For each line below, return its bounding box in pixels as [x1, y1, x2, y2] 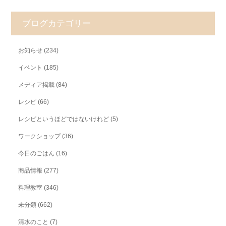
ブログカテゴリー [22, 18, 91, 28]
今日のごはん [18, 149, 54, 157]
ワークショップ [18, 132, 61, 140]
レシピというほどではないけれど [18, 115, 109, 123]
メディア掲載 [18, 81, 54, 88]
